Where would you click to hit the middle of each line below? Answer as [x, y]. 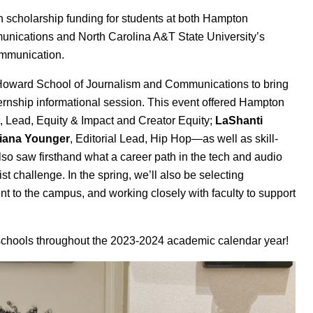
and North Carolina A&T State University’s [159, 37]
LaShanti [239, 121]
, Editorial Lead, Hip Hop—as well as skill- [174, 139]
